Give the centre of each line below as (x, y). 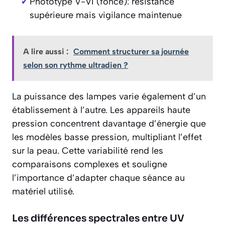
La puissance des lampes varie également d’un (109, 97)
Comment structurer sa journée (131, 52)
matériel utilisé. (43, 192)
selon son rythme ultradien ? (76, 65)
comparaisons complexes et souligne (90, 164)
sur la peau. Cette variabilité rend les (88, 151)
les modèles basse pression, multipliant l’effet (107, 137)
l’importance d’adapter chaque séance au (98, 178)
